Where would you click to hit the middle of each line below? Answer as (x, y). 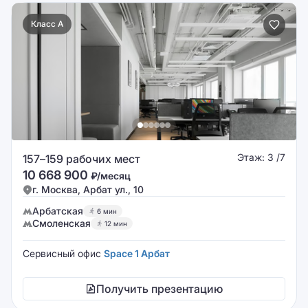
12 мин (116, 223)
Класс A (47, 24)
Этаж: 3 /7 (261, 157)
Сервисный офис (63, 253)
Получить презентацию (159, 289)
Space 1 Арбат (137, 253)
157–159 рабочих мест (81, 159)
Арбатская (58, 211)
